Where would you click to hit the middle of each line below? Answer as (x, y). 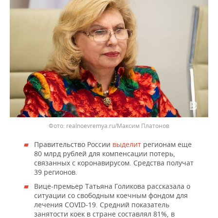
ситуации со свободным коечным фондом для (111, 195)
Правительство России (73, 144)
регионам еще (167, 144)
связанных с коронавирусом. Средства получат (114, 163)
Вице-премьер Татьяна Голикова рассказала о (112, 186)
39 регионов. (56, 172)
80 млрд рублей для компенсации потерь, (105, 153)
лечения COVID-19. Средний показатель (102, 204)
